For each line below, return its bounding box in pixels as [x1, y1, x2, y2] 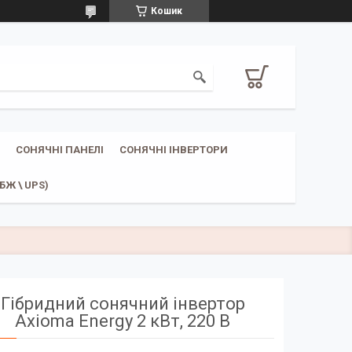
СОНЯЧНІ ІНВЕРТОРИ [119, 144, 228, 156]
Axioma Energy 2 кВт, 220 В [15, 310, 231, 331]
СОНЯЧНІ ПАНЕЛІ [16, 144, 104, 156]
